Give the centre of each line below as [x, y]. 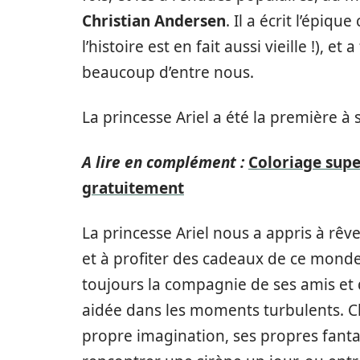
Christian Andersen [154, 21]
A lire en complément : [163, 162]
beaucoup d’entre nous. [168, 72]
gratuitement [133, 188]
